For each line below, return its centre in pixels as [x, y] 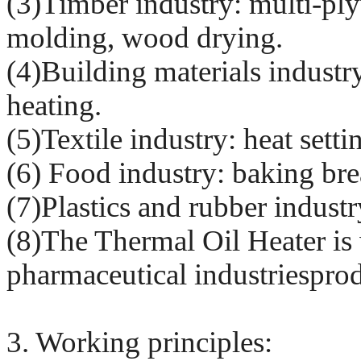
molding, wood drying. [145, 37]
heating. [54, 105]
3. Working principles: [139, 342]
